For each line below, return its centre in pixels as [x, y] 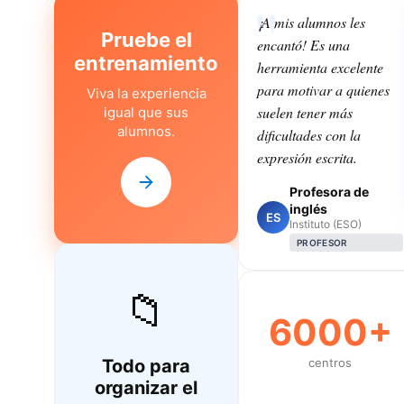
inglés [308, 208]
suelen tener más [305, 112]
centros [330, 362]
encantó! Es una [303, 44]
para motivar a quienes [323, 89]
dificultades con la [309, 134]
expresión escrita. [307, 157]
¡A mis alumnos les [311, 22]
